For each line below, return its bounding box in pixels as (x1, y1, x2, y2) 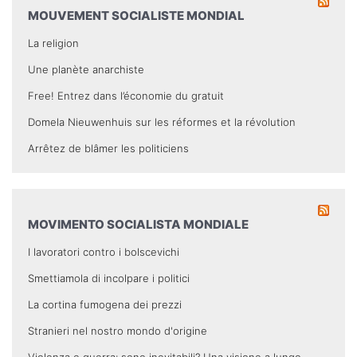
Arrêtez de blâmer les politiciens (28, 141, 189, 155)
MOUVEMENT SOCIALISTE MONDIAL (28, 7, 245, 23)
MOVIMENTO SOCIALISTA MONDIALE (28, 216, 249, 232)
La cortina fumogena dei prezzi (28, 297, 182, 311)
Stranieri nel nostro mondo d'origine (28, 324, 207, 337)
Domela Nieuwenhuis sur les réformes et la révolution (28, 115, 296, 128)
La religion (28, 36, 79, 49)
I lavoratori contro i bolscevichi (28, 245, 179, 258)
